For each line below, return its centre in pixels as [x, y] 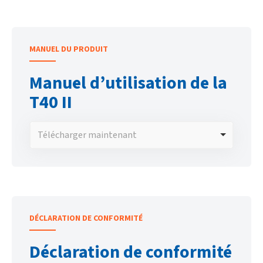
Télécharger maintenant [87, 134]
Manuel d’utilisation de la [128, 83]
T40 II [51, 102]
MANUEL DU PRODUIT [69, 49]
